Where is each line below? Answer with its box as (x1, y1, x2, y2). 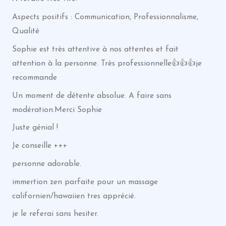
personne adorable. (12, 159, 81, 168)
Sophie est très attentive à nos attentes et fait (12, 45, 179, 53)
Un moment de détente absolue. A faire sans (12, 91, 172, 100)
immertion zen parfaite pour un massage (12, 178, 158, 186)
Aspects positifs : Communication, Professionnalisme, (12, 13, 198, 21)
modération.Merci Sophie (12, 105, 102, 114)
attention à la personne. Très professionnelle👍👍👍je (12, 59, 202, 68)
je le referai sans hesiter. (12, 210, 98, 218)
